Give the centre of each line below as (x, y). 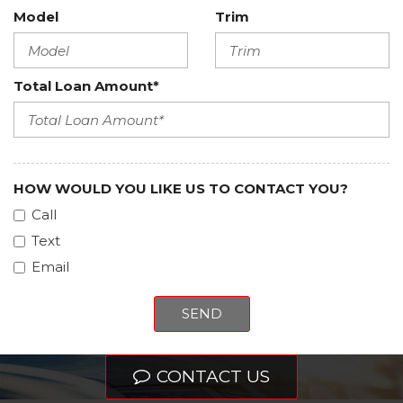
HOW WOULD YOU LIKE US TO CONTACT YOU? (181, 188)
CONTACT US (213, 376)
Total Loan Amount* (86, 86)
